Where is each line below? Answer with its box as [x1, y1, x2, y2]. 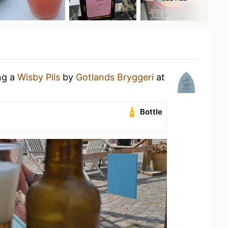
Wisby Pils [17, 72, 60, 82]
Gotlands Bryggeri [76, 72, 154, 82]
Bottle [140, 107, 163, 117]
